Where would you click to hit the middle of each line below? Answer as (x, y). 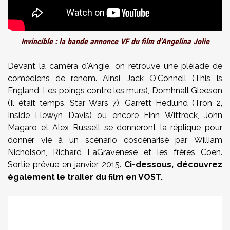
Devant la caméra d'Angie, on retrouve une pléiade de (115, 66)
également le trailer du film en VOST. (85, 177)
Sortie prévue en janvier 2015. (66, 165)
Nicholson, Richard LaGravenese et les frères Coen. (115, 152)
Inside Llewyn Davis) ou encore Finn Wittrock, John (115, 115)
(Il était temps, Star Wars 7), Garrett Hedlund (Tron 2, (115, 103)
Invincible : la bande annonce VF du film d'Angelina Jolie (115, 41)
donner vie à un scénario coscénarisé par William (115, 140)
